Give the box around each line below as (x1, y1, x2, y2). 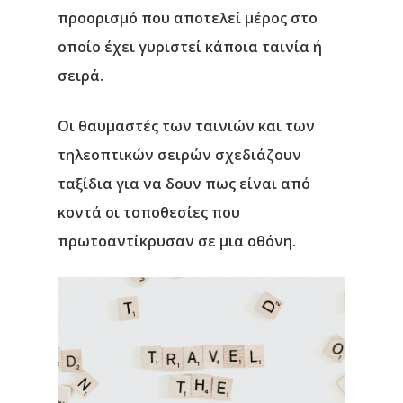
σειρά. (58, 66, 103, 86)
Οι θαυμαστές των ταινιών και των (58, 116, 315, 137)
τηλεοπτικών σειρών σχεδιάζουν (58, 145, 301, 166)
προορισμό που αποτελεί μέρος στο (58, 8, 318, 29)
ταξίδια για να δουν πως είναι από (58, 174, 310, 194)
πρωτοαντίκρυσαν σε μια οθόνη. (58, 231, 296, 252)
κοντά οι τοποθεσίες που (58, 202, 240, 223)
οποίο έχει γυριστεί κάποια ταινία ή (58, 37, 322, 58)
